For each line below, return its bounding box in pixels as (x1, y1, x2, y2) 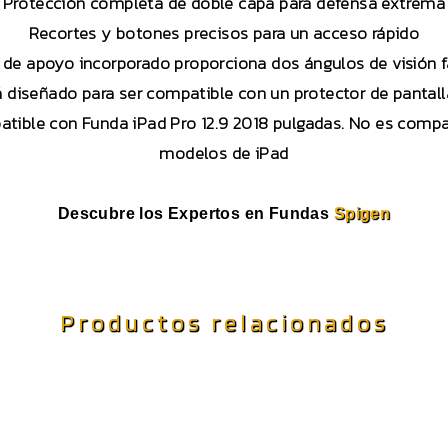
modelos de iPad (159, 140, 289, 167)
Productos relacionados (59, 308, 389, 338)
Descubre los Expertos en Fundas (57, 205, 334, 223)
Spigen (333, 205, 391, 223)
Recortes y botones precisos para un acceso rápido (28, 20, 420, 47)
